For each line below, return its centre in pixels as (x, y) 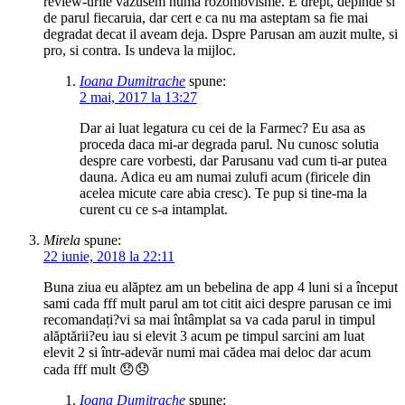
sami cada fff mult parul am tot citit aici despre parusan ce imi (217, 303)
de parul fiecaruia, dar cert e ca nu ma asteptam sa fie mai (206, 17)
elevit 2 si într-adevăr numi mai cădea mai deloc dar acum (207, 352)
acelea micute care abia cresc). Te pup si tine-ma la (223, 193)
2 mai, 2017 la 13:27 (138, 97)
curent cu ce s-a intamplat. (154, 209)
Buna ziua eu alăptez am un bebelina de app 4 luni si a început (221, 287)
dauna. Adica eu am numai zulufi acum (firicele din (225, 176)
